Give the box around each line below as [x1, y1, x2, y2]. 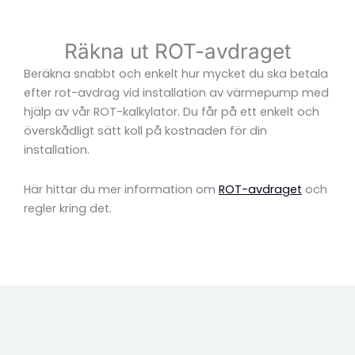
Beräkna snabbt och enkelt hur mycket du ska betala [24, 66, 328, 82]
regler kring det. [24, 200, 112, 216]
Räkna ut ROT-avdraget [63, 39, 292, 63]
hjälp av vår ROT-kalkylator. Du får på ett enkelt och [24, 104, 319, 120]
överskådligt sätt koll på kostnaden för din [24, 123, 267, 139]
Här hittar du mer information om [24, 181, 219, 197]
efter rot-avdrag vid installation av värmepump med [24, 85, 329, 101]
